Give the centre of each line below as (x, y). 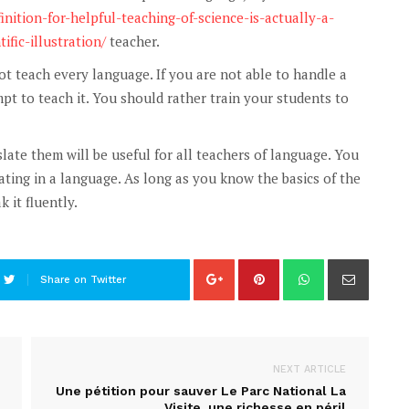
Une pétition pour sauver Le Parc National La (201, 390)
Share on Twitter (83, 279)
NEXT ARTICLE (309, 369)
